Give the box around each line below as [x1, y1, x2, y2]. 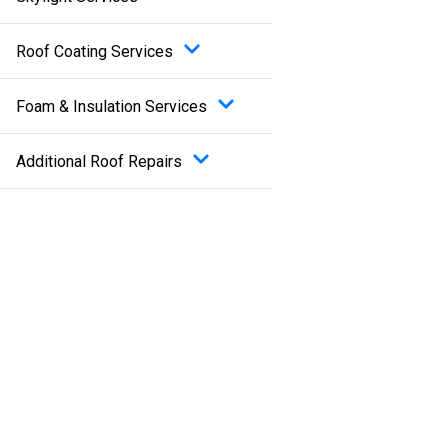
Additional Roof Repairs [15, 151, 182, 171]
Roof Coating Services [15, 41, 173, 61]
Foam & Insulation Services [15, 96, 207, 116]
